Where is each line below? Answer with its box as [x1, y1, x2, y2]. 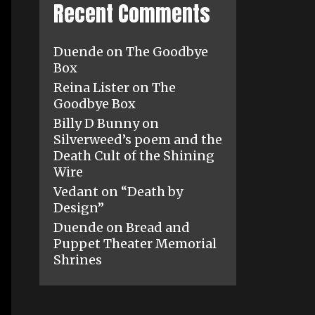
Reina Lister [53, 79, 129, 96]
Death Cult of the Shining [53, 147, 214, 164]
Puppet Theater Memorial [53, 235, 217, 252]
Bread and [126, 219, 190, 236]
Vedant [53, 183, 98, 200]
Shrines [53, 251, 102, 268]
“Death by [121, 183, 183, 200]
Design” [53, 199, 104, 216]
